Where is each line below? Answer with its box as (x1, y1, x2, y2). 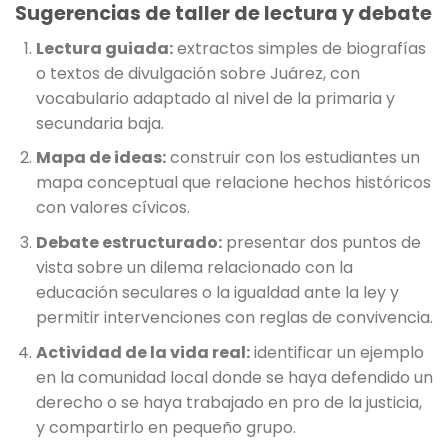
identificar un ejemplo (249, 340, 424, 364)
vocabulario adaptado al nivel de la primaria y (35, 86, 395, 110)
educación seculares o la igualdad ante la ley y (35, 281, 399, 304)
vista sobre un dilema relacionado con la (35, 256, 353, 279)
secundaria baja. (35, 111, 164, 135)
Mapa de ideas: (35, 146, 166, 170)
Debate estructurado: (35, 231, 222, 254)
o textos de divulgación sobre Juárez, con (35, 61, 360, 85)
